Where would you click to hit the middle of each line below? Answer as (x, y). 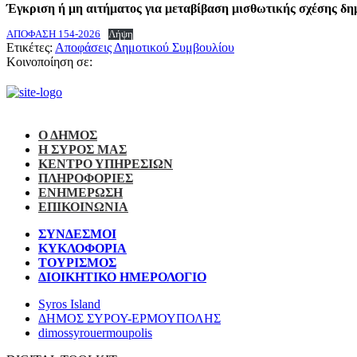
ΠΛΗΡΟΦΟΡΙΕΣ (86, 178)
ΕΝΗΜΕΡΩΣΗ (80, 192)
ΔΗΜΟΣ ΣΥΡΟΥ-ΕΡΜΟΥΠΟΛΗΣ (129, 318)
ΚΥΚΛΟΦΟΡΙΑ (82, 248)
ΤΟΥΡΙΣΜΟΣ (77, 262)
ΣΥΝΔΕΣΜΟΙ (77, 233)
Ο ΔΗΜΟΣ (68, 135)
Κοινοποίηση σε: (49, 61)
